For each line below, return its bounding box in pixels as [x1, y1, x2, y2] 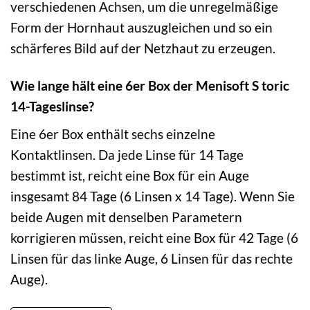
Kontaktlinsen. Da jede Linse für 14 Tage [10, 147, 244, 163]
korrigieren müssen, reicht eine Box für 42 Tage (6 [10, 230, 298, 246]
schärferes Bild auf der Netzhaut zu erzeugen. [10, 39, 275, 56]
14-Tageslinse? [10, 98, 94, 115]
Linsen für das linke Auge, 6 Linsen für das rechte [10, 250, 293, 267]
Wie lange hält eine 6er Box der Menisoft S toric [10, 77, 289, 94]
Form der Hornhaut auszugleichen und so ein [10, 19, 273, 35]
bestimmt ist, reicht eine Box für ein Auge [10, 167, 249, 184]
